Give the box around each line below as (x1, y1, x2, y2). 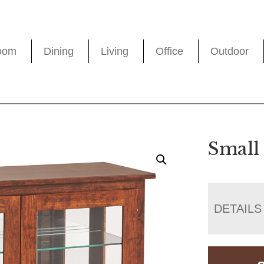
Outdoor (210, 45, 249, 58)
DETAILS (214, 202, 262, 215)
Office (156, 45, 184, 58)
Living (101, 45, 129, 58)
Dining (44, 45, 74, 58)
